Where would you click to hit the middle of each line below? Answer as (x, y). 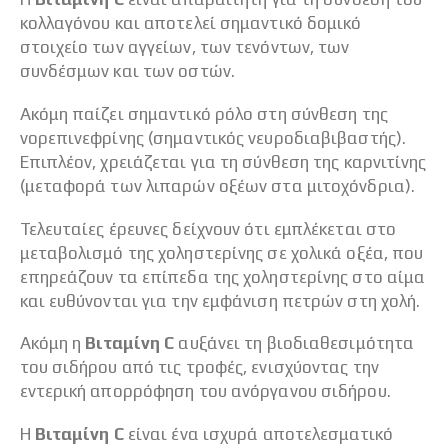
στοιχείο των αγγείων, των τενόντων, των (184, 47)
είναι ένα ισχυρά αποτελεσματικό (258, 433)
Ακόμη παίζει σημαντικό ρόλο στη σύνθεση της (203, 113)
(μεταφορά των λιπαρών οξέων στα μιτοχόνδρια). (217, 185)
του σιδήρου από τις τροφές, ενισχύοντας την (199, 367)
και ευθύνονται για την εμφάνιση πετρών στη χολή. (220, 300)
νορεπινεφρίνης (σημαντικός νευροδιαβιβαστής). (213, 137)
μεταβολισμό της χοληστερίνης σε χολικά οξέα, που (221, 252)
